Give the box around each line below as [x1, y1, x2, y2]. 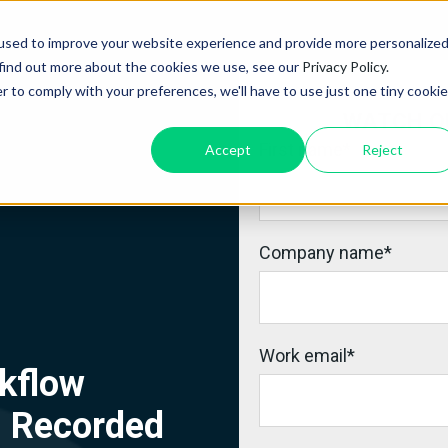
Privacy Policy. [301, 57, 389, 75]
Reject [361, 140, 403, 158]
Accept [205, 140, 252, 158]
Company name [259, 242, 385, 263]
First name [259, 139, 344, 160]
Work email [259, 345, 348, 366]
